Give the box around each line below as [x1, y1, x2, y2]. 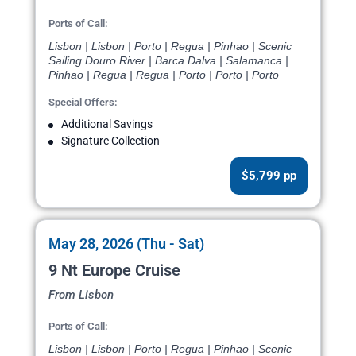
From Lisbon [48, 288, 114, 303]
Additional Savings [61, 118, 153, 131]
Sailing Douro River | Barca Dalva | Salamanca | [48, 54, 288, 68]
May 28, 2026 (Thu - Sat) [48, 235, 204, 253]
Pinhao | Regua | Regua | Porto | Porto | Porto [48, 68, 279, 82]
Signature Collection [61, 134, 160, 148]
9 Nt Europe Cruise [48, 261, 180, 281]
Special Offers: [48, 96, 118, 109]
